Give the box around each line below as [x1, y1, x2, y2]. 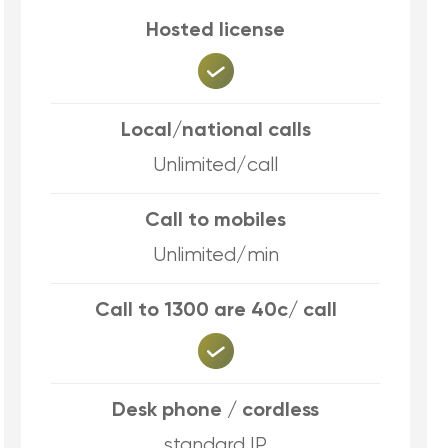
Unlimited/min [152, 245, 279, 266]
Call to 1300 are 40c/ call [94, 301, 337, 321]
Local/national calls [120, 121, 311, 141]
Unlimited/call [153, 155, 278, 176]
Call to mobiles [145, 211, 286, 231]
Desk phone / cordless [112, 401, 319, 421]
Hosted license [146, 21, 285, 41]
